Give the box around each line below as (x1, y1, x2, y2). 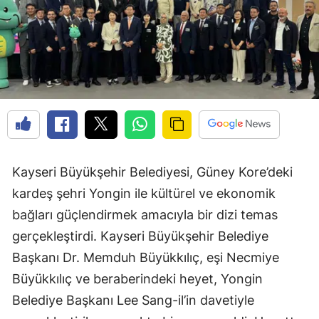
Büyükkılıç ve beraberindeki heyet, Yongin (12, 271, 263, 287)
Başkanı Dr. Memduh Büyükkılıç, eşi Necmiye (12, 250, 279, 266)
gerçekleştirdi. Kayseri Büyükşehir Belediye (12, 229, 268, 244)
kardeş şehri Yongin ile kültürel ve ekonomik (12, 186, 276, 202)
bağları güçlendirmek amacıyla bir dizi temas (12, 207, 278, 223)
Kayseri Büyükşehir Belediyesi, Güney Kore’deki (12, 164, 293, 180)
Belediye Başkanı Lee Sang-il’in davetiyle (12, 293, 254, 308)
